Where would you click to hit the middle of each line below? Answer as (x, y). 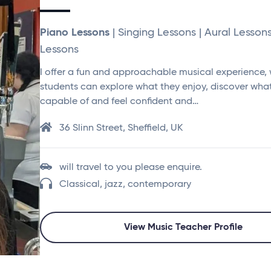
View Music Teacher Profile (183, 227)
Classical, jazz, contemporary (125, 184)
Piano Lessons (75, 33)
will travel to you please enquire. (131, 168)
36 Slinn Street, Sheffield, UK (121, 128)
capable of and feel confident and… (119, 102)
